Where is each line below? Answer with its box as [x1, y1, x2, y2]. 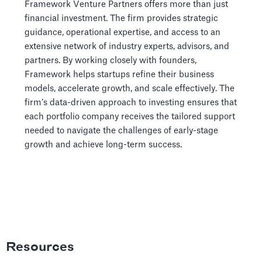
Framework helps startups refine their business [25, 70, 214, 79]
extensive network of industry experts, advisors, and [25, 42, 229, 51]
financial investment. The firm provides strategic [25, 14, 218, 23]
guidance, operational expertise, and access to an [25, 28, 220, 37]
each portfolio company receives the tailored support [25, 112, 235, 121]
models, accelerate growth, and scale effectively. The [25, 84, 235, 93]
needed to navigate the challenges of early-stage [25, 126, 218, 135]
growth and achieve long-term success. [25, 140, 182, 149]
